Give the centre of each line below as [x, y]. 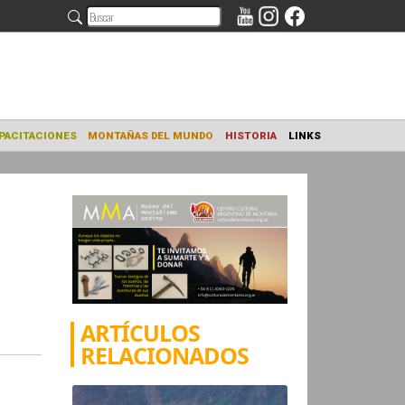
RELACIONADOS [165, 355]
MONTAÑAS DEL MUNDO [258, 151]
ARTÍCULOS [141, 332]
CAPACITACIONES [123, 151]
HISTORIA [369, 151]
